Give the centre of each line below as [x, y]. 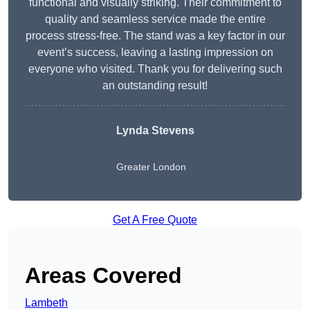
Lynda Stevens [155, 131]
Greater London [151, 167]
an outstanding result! [155, 86]
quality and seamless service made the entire [155, 19]
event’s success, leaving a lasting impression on [155, 53]
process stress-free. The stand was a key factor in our [155, 36]
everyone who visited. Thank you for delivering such [155, 69]
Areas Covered [103, 276]
